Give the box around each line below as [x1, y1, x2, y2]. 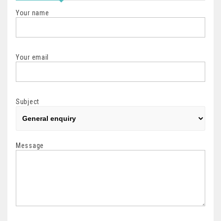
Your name [16, 9, 49, 17]
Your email [16, 53, 49, 62]
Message [16, 142, 44, 150]
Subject [16, 98, 39, 106]
